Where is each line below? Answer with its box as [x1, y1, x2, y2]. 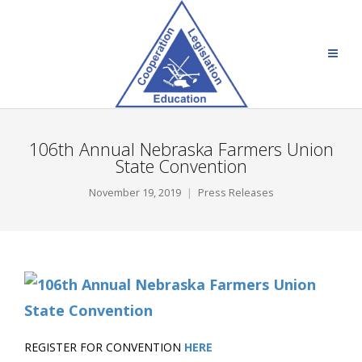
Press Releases [197, 186, 274, 200]
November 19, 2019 [88, 186, 181, 200]
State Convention [115, 154, 247, 178]
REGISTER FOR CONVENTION [24, 339, 184, 355]
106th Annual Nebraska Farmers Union [28, 137, 334, 161]
